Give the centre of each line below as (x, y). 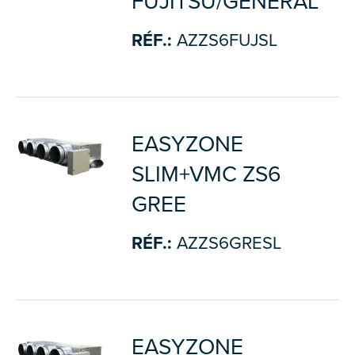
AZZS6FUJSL (224, 40)
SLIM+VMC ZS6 (206, 174)
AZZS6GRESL (226, 243)
